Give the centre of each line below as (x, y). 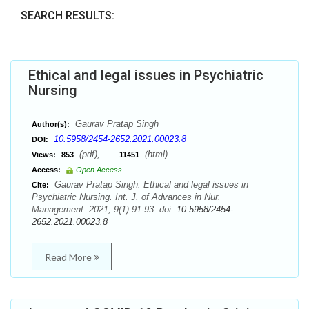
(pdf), (98, 154)
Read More (69, 257)
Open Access (99, 170)
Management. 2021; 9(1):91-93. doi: (104, 209)
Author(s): (51, 124)
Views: (44, 154)
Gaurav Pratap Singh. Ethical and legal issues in (150, 185)
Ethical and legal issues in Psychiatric (146, 75)
